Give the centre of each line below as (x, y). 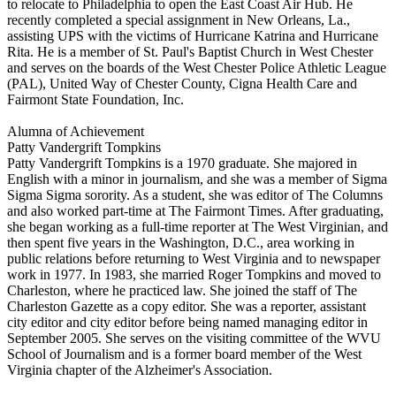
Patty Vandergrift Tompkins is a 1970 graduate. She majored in (182, 163)
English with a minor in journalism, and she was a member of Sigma (197, 179)
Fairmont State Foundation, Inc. (95, 99)
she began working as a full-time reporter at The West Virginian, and (198, 226)
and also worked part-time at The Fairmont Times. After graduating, (195, 210)
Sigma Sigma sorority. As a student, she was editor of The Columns (195, 194)
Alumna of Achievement (76, 131)
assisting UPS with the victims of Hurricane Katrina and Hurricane (193, 35)
